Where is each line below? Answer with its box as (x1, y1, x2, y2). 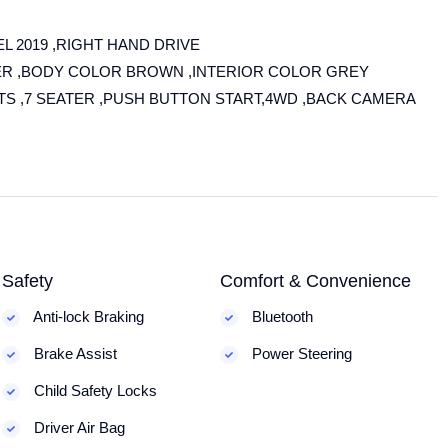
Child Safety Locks (30, 382, 158, 399)
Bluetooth (248, 308, 314, 325)
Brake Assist (30, 345, 118, 362)
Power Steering (248, 345, 353, 362)
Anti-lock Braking (30, 308, 145, 325)
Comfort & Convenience (220, 271, 412, 291)
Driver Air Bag (30, 419, 126, 436)
